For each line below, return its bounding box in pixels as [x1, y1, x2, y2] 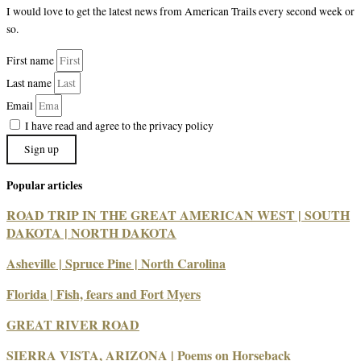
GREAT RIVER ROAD [6, 315, 139, 334]
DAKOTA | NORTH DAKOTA [6, 223, 176, 243]
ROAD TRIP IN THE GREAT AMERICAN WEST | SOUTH [6, 205, 350, 225]
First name [6, 52, 56, 68]
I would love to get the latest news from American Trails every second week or [6, 4, 355, 19]
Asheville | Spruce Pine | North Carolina [6, 254, 226, 273]
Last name [6, 75, 54, 90]
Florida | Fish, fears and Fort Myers [6, 284, 201, 304]
